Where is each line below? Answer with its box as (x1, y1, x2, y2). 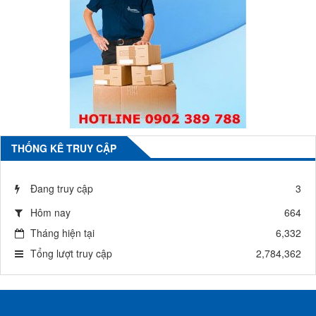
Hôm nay (30, 205, 71, 220)
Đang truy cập (30, 181, 93, 196)
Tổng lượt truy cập (30, 246, 112, 261)
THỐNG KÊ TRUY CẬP (11, 141, 116, 156)
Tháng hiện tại (30, 226, 95, 241)
